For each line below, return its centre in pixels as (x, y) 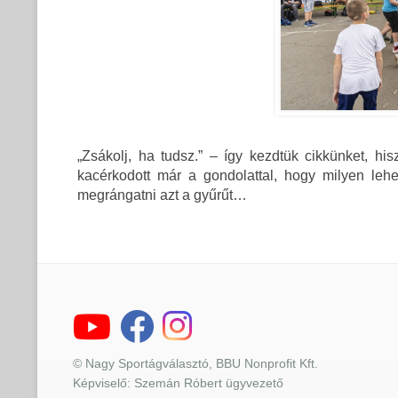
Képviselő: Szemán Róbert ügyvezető (178, 382)
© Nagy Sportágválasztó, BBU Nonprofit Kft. (195, 363)
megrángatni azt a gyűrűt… (162, 195)
